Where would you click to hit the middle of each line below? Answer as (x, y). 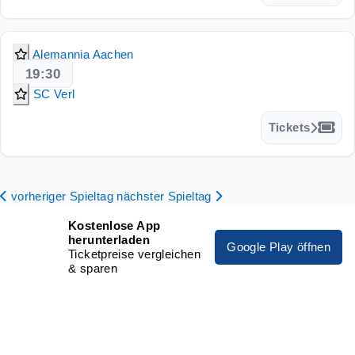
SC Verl (54, 94)
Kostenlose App (115, 225)
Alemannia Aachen (83, 54)
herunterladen (109, 239)
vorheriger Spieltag (62, 196)
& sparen (93, 268)
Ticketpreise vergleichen (134, 254)
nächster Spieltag (164, 196)
